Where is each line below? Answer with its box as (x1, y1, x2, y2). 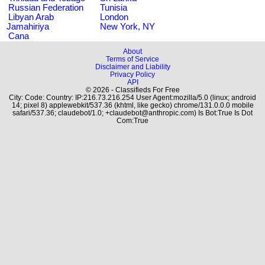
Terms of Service (106, 55, 159, 63)
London (100, 12, 128, 22)
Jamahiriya (7, 21, 49, 31)
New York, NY (100, 21, 155, 31)
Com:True (117, 117, 148, 124)
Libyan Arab (8, 12, 54, 22)
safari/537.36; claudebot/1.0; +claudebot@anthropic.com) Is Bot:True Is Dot (12, 109, 253, 117)
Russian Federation (8, 2, 83, 12)
